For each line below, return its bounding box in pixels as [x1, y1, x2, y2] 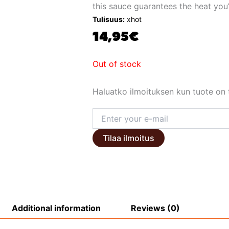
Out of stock [92, 59, 141, 70]
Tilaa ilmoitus [102, 133, 154, 144]
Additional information [11, 202, 101, 213]
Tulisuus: [92, 15, 125, 24]
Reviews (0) [130, 202, 180, 213]
